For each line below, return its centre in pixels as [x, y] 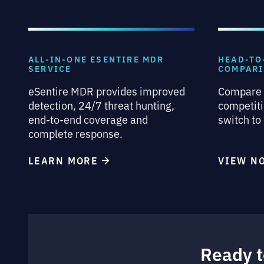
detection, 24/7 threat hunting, [101, 105]
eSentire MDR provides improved [107, 91]
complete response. [75, 133]
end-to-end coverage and [88, 119]
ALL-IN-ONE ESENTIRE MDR [96, 59]
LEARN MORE [65, 160]
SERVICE [50, 68]
